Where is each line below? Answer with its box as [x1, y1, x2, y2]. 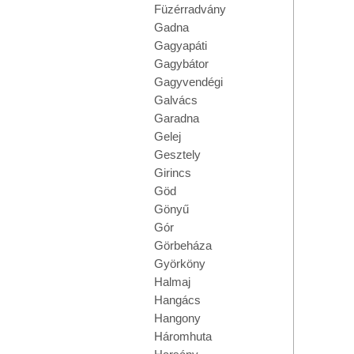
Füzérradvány [154, 2, 226, 16]
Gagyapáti [154, 39, 207, 52]
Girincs [154, 166, 191, 179]
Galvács [154, 93, 198, 107]
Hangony [154, 311, 201, 325]
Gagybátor [154, 57, 209, 70]
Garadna [154, 111, 199, 125]
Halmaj [154, 275, 190, 288]
